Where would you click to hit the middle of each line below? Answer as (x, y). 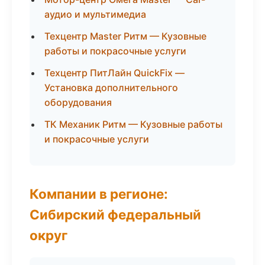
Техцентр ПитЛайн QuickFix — (114, 73)
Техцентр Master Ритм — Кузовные (125, 36)
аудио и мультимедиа (95, 14)
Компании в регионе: (99, 194)
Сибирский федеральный (115, 214)
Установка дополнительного (111, 88)
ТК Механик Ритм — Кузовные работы (133, 124)
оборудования (78, 102)
